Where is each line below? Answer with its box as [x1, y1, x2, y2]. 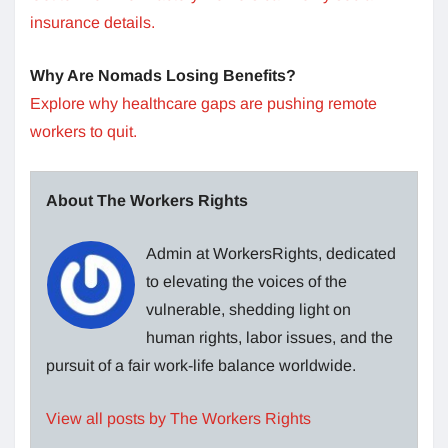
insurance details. [30, 13, 155, 31]
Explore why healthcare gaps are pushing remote [30, 94, 377, 112]
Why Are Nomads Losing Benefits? [30, 66, 296, 84]
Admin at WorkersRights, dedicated [146, 244, 396, 262]
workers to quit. [30, 122, 137, 140]
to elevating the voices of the [146, 272, 347, 290]
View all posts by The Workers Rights [46, 409, 311, 427]
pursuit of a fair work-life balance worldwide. [46, 356, 356, 374]
